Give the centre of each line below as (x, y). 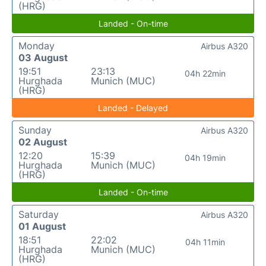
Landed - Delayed (133, 108)
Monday (37, 46)
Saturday (39, 215)
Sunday (35, 130)
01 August (42, 227)
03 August (43, 58)
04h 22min (205, 74)
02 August (43, 142)
